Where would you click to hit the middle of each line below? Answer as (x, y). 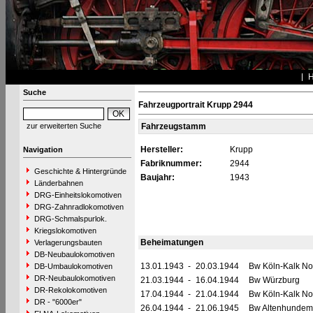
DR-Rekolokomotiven (70, 290)
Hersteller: (161, 150)
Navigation (43, 150)
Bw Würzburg (274, 280)
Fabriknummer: (171, 163)
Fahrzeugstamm (173, 126)
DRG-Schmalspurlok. (70, 219)
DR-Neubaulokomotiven (74, 278)
